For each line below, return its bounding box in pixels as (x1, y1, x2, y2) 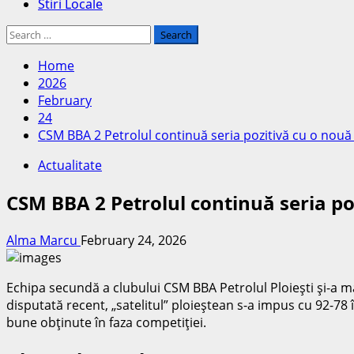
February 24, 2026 (81, 231, 186, 249)
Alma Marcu (6, 231, 81, 249)
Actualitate (38, 156, 102, 174)
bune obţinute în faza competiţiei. (6, 313, 206, 331)
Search (6, 24, 47, 42)
